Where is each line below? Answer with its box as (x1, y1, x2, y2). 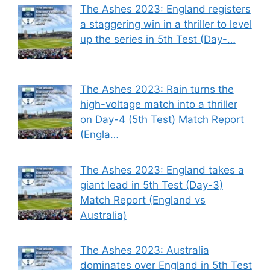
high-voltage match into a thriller (80, 98, 237, 111)
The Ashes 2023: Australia (80, 243, 209, 256)
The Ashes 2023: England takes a (80, 163, 244, 176)
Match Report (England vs (80, 193, 206, 206)
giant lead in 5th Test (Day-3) (80, 178, 223, 191)
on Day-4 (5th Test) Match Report (80, 113, 244, 126)
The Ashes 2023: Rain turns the (80, 83, 234, 96)
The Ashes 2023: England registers (80, 2, 251, 15)
